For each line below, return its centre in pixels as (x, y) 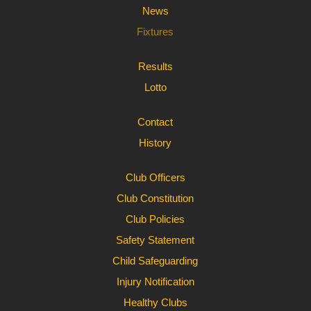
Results (155, 66)
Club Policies (155, 219)
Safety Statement (155, 240)
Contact (155, 122)
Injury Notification (155, 281)
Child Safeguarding (155, 261)
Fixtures (155, 32)
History (155, 143)
